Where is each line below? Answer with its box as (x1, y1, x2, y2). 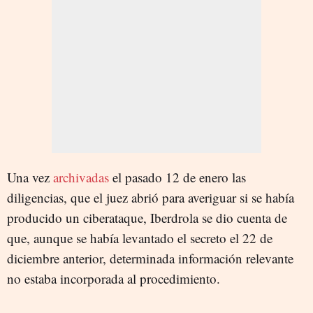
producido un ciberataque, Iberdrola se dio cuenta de (7, 208, 287, 226)
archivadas (53, 168, 109, 186)
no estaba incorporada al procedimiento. (7, 269, 220, 287)
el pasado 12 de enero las (109, 168, 246, 186)
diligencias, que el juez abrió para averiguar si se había (7, 188, 294, 206)
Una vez (7, 168, 53, 186)
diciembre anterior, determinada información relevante (7, 249, 293, 267)
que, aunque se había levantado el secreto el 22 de (7, 228, 272, 247)
